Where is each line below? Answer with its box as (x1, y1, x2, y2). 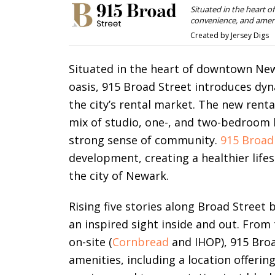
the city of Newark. (69, 168, 169, 184)
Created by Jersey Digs (190, 30, 269, 41)
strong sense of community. (69, 133, 220, 148)
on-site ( (69, 234, 112, 250)
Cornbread (112, 234, 169, 250)
